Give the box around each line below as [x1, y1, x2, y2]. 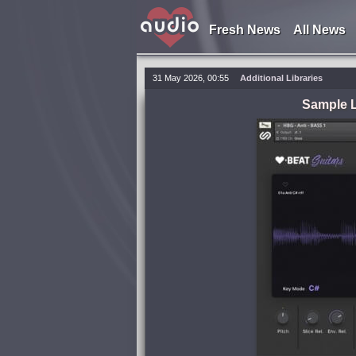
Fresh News [208, 23, 281, 37]
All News [292, 23, 346, 37]
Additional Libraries [240, 73, 323, 83]
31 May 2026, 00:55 [153, 73, 229, 83]
